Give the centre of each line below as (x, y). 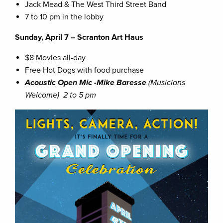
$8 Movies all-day (55, 58)
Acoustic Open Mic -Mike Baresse (86, 83)
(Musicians (166, 83)
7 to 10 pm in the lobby (64, 17)
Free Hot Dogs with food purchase (84, 70)
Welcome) (43, 95)
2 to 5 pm (79, 95)
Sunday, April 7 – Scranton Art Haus (79, 38)
